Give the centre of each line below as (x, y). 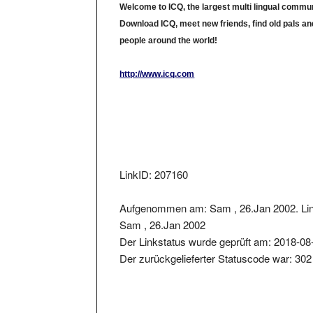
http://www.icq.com (157, 60)
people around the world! (169, 27)
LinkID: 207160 (154, 161)
